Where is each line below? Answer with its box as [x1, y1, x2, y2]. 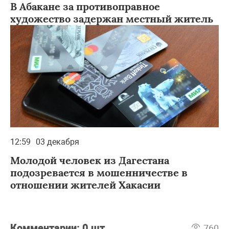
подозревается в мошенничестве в [10, 166, 188, 179]
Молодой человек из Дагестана [10, 153, 169, 167]
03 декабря [36, 136, 79, 147]
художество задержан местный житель [10, 12, 213, 25]
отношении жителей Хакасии [10, 178, 161, 191]
